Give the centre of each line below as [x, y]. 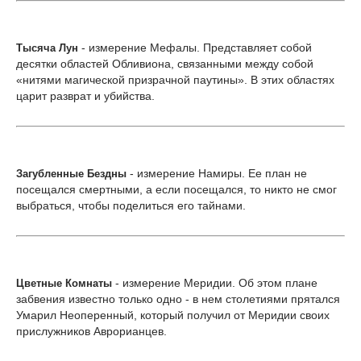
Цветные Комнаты [64, 283]
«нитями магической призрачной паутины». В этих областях [175, 80]
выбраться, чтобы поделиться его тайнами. [131, 205]
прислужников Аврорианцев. [91, 331]
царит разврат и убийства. [85, 96]
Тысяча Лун [47, 48]
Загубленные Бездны [71, 174]
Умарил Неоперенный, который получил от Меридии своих [173, 315]
